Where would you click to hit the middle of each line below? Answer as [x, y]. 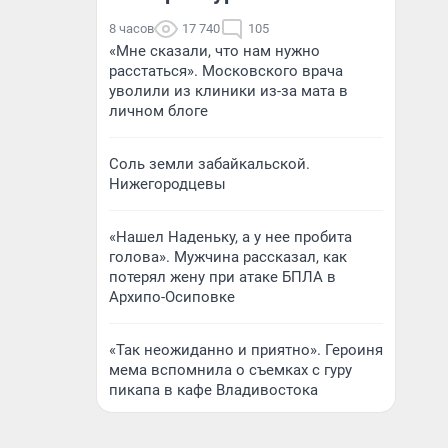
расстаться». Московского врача [226, 71]
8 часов [131, 28]
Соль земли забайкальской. [209, 164]
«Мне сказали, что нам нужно [214, 51]
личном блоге [158, 111]
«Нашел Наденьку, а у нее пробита [230, 237]
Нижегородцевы [167, 184]
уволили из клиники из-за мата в [228, 91]
